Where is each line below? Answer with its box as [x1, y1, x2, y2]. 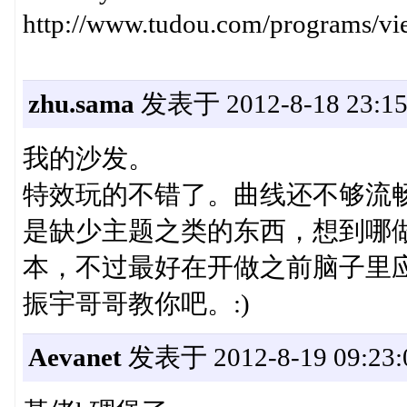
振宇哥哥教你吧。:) [22, 289, 250, 319]
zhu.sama [27, 89, 134, 118]
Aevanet [27, 342, 122, 372]
